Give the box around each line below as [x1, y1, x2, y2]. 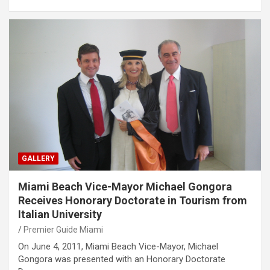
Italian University [18, 207, 102, 221]
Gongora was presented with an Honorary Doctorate [18, 253, 225, 265]
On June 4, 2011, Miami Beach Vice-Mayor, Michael [18, 240, 218, 252]
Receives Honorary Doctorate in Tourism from [18, 193, 247, 207]
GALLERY [22, 154, 55, 163]
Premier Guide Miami [24, 224, 103, 234]
